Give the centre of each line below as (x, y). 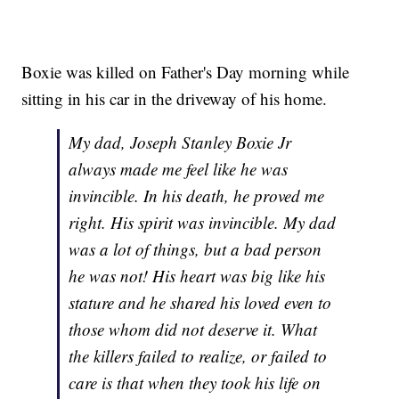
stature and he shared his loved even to (200, 303)
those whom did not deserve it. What (193, 330)
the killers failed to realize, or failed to (198, 356)
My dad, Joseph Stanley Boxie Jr (180, 142)
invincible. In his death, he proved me (197, 196)
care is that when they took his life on (195, 383)
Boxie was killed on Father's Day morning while (186, 72)
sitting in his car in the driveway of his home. (175, 99)
